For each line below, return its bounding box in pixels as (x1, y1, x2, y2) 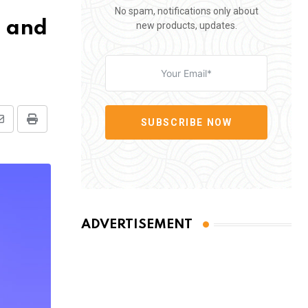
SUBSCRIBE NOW (140, 116, 232, 128)
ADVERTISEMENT (81, 218, 192, 231)
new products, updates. (135, 20, 237, 31)
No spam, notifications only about (114, 5, 258, 16)
